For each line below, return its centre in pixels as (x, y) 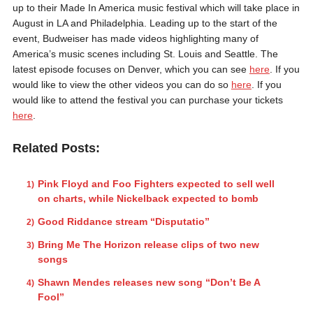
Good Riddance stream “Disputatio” (123, 221)
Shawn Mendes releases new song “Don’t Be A (148, 282)
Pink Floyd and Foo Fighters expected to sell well (156, 183)
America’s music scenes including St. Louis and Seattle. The (145, 53)
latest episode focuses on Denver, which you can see (131, 69)
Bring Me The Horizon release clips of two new (148, 244)
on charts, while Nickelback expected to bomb (148, 198)
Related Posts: (56, 148)
